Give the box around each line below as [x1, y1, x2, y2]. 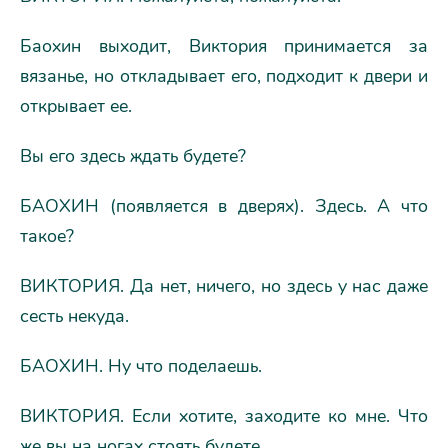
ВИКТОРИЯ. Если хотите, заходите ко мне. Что [20, 403, 428, 428]
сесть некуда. [20, 303, 129, 328]
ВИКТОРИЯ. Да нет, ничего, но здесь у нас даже [20, 273, 428, 298]
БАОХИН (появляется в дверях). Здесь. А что [20, 193, 428, 218]
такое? [20, 223, 74, 248]
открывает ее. [20, 93, 132, 118]
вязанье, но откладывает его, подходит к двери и [20, 63, 428, 88]
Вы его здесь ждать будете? [20, 143, 246, 168]
